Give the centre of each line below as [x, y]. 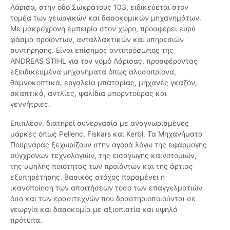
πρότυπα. [26, 220]
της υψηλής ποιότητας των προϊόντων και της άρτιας [102, 166]
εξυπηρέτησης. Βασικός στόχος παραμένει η [88, 177]
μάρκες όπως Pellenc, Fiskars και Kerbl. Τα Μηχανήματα [107, 134]
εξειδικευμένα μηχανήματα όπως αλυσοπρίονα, [93, 72]
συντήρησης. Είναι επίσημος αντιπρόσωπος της [92, 50]
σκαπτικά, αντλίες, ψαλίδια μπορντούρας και [89, 93]
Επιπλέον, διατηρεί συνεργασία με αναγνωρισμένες [100, 123]
